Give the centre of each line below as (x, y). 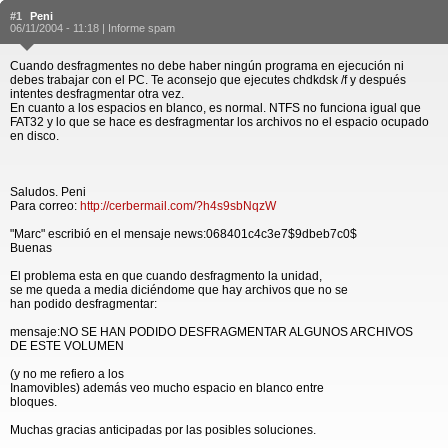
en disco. (34, 136)
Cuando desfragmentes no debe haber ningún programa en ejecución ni (207, 66)
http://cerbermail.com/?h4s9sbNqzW (178, 206)
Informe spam (141, 28)
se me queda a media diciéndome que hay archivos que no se (179, 290)
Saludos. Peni (48, 192)
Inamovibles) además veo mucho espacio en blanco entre (167, 388)
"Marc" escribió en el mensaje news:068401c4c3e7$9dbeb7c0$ (183, 234)
